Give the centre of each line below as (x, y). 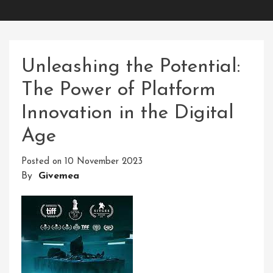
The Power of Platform (119, 90)
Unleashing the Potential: (131, 67)
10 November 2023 (104, 162)
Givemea (59, 176)
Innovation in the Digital (128, 113)
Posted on (43, 162)
